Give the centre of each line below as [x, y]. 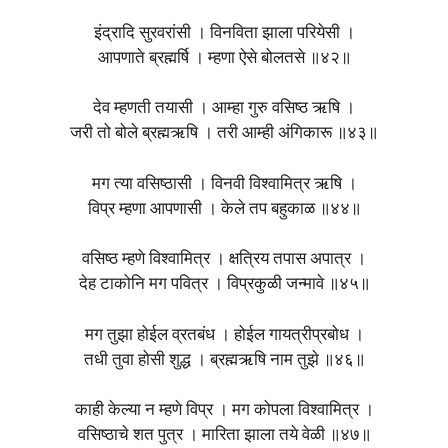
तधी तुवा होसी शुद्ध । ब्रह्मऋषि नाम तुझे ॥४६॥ [224, 360]
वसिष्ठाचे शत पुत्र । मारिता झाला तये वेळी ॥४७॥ [224, 436]
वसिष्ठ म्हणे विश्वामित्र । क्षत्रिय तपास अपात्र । [224, 260]
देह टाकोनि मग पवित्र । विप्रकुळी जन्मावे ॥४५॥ [224, 285]
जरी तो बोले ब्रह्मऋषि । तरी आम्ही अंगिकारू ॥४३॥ [224, 134]
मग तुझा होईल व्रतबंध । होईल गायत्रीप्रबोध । [224, 335]
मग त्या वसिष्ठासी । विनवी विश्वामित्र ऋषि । [224, 184]
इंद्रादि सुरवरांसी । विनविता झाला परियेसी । [224, 33]
